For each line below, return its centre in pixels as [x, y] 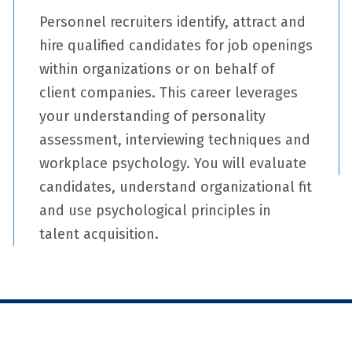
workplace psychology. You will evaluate [173, 163]
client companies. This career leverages [169, 93]
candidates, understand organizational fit [176, 187]
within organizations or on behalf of [157, 69]
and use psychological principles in [156, 211]
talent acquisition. [99, 234]
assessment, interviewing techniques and [175, 140]
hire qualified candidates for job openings [176, 46]
